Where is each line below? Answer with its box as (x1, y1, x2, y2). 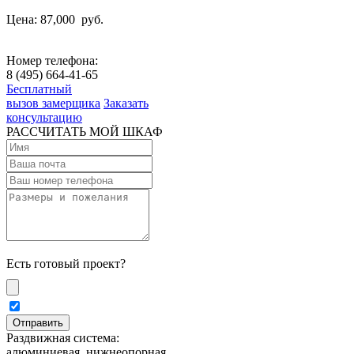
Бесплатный (6, 81, 72, 96)
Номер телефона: (6, 53, 98, 67)
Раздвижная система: (6, 330, 119, 345)
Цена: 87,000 (6, 12, 78, 26)
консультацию (6, 110, 82, 124)
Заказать (104, 96, 149, 110)
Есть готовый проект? (6, 256, 126, 270)
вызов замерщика (6, 96, 100, 110)
